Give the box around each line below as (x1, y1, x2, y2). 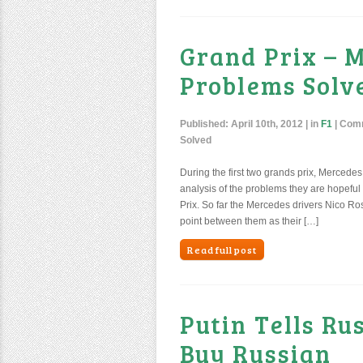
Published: (180, 118, 231, 130)
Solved (180, 135, 211, 146)
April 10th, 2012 (231, 118, 303, 130)
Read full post (187, 243, 257, 256)
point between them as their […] (180, 216, 318, 227)
